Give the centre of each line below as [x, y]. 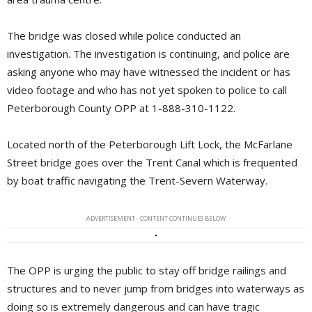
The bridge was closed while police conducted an [124, 36]
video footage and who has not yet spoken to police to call [147, 90]
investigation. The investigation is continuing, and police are [148, 54]
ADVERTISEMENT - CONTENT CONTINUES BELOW [156, 219]
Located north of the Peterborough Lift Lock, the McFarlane [150, 145]
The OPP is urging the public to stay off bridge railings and [147, 270]
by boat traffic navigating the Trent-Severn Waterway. [137, 181]
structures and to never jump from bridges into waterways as [156, 288]
